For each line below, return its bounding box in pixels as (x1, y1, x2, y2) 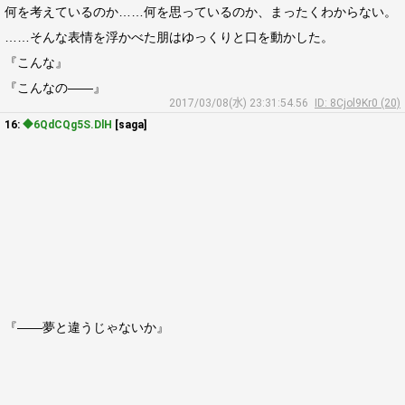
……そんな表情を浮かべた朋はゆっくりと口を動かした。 (5, 30, 334, 44)
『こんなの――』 (5, 80, 106, 95)
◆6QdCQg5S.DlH (23, 118, 112, 131)
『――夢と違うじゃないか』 (5, 320, 169, 334)
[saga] (112, 118, 146, 131)
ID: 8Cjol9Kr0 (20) (315, 97, 400, 109)
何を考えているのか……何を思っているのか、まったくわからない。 (5, 5, 397, 19)
